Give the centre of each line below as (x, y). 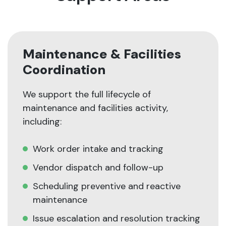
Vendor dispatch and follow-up (98, 168)
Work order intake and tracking (98, 149)
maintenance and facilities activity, (95, 108)
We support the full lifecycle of (87, 95)
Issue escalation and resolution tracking (117, 219)
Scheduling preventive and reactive (107, 186)
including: (42, 122)
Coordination (64, 70)
